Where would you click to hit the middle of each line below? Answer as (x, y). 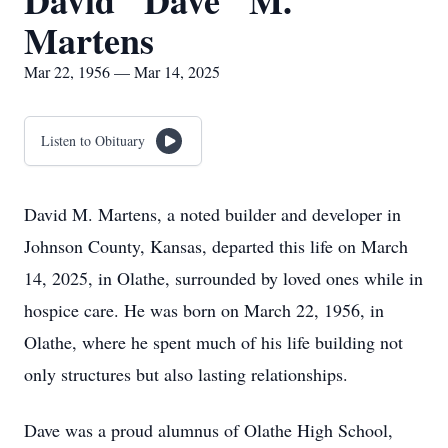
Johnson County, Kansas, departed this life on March (216, 246)
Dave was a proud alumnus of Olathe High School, (208, 430)
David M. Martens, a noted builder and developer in (212, 214)
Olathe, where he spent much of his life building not (213, 342)
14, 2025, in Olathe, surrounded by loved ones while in (223, 278)
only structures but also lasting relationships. (186, 374)
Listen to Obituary (93, 140)
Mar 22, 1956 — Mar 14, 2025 (122, 71)
